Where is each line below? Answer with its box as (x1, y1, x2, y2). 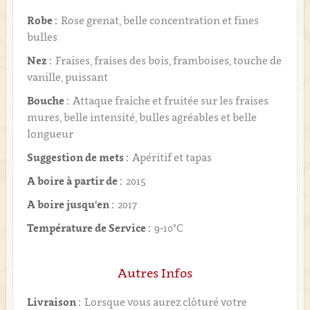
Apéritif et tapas (131, 151, 212, 163)
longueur (26, 127, 73, 140)
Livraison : (26, 295, 81, 308)
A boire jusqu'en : (26, 198, 114, 210)
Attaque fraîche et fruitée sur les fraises (72, 94, 268, 107)
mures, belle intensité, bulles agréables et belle (26, 111, 257, 123)
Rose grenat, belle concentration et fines (60, 14, 259, 26)
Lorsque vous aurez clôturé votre (84, 295, 247, 308)
